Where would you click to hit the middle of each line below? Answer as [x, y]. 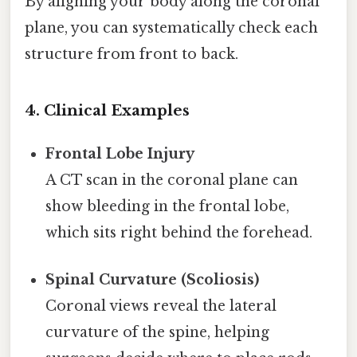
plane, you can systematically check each [171, 28]
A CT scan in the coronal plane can [172, 180]
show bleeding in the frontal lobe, [168, 206]
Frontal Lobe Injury [120, 153]
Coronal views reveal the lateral [161, 306]
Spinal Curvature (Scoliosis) [153, 280]
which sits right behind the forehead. [179, 232]
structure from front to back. [131, 55]
